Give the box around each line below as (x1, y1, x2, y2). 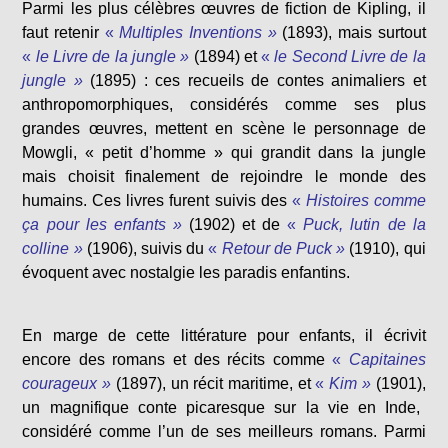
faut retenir (22, 24, 100, 42)
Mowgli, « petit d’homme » (22, 144, 224, 162)
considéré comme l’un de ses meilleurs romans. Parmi (22, 423, 426, 441)
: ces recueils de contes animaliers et (136, 72, 426, 90)
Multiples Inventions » (119, 24, 277, 42)
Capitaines (348, 351, 426, 369)
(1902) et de (188, 216, 281, 234)
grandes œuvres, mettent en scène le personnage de (22, 120, 426, 138)
